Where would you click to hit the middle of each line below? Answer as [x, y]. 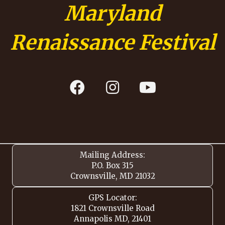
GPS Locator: [113, 197]
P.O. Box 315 [113, 165]
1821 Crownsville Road [113, 208]
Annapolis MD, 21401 [113, 218]
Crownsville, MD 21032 [113, 176]
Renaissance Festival [113, 42]
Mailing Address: [113, 155]
